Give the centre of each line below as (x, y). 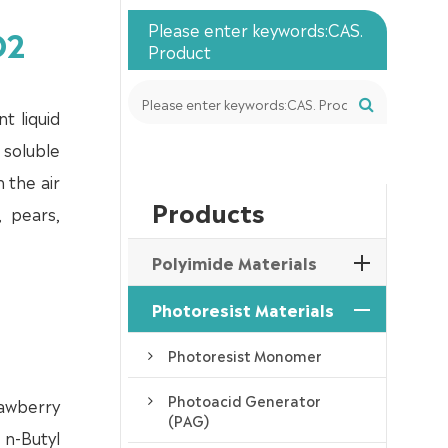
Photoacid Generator (244, 400)
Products (207, 211)
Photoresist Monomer (244, 355)
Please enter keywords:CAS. (255, 29)
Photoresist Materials (242, 309)
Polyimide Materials (234, 262)
